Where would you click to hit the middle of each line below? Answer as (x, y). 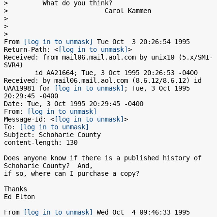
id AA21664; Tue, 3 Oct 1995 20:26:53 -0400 (19, 73)
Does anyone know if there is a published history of (103, 158)
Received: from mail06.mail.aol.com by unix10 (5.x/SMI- (108, 57)
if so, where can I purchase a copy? (72, 173)
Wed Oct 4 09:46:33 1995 (141, 212)
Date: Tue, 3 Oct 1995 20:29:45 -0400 (74, 104)
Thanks (15, 189)
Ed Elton (19, 197)
